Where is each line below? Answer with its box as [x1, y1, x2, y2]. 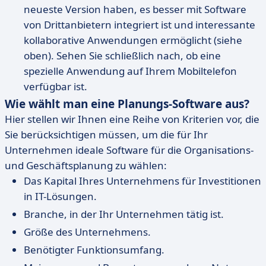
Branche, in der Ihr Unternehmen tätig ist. [24, 207, 224, 221]
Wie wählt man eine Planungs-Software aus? [5, 96, 249, 112]
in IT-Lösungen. [24, 189, 97, 203]
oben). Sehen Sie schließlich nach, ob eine [24, 49, 221, 62]
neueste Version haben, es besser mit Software [24, 2, 246, 16]
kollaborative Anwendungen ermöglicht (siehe [24, 33, 242, 47]
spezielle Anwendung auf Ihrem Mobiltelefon [24, 64, 237, 78]
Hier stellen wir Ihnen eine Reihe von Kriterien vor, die [5, 112, 259, 126]
